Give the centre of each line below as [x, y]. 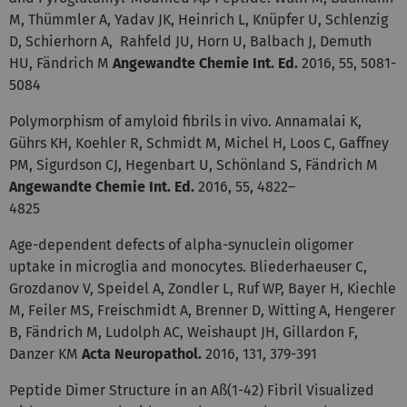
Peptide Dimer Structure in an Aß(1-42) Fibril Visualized [192, 390]
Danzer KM [45, 353]
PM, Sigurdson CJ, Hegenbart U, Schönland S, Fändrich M [194, 164]
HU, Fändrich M [61, 63]
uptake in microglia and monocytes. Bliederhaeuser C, [188, 266]
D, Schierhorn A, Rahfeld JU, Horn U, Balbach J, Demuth [190, 41]
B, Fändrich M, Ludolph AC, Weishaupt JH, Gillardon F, [184, 332]
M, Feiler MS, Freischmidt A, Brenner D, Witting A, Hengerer [202, 310]
